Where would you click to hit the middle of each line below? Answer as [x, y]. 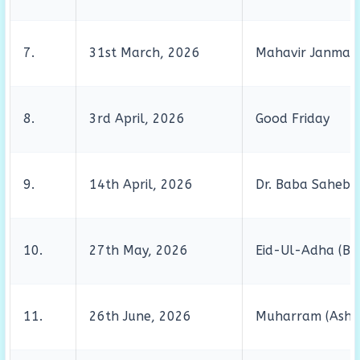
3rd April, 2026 [137, 119]
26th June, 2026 [140, 316]
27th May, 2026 [139, 250]
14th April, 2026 [141, 184]
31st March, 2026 [145, 53]
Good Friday [292, 119]
